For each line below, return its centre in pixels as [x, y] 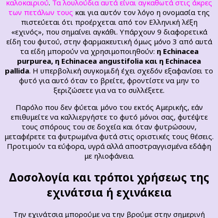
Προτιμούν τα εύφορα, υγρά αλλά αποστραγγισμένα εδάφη [109, 146]
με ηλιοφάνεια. [109, 156]
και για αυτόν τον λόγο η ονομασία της [141, 12]
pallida [17, 71]
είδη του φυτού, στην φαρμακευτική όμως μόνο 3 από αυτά [109, 42]
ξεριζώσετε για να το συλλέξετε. [109, 90]
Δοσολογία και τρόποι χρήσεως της [109, 177]
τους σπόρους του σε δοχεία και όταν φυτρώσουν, [109, 127]
